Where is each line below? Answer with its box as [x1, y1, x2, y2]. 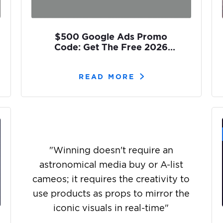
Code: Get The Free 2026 [54, 42, 168, 52]
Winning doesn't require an [53, 145, 173, 155]
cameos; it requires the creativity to [32, 174, 190, 184]
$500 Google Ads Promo [55, 31, 168, 41]
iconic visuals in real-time [53, 203, 165, 213]
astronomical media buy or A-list [39, 159, 183, 169]
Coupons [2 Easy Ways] [57, 52, 165, 62]
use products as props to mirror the [32, 188, 190, 198]
